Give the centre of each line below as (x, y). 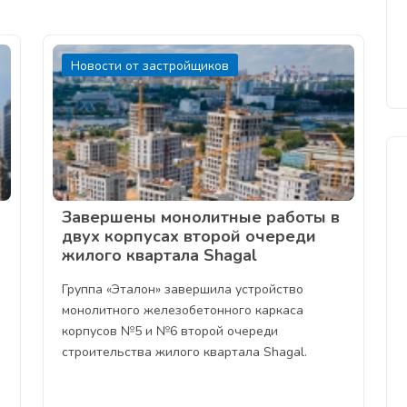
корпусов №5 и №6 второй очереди (170, 332)
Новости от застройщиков (150, 66)
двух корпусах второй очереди (189, 237)
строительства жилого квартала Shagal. (185, 352)
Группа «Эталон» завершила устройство (183, 290)
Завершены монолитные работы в (201, 218)
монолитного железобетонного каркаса (183, 311)
